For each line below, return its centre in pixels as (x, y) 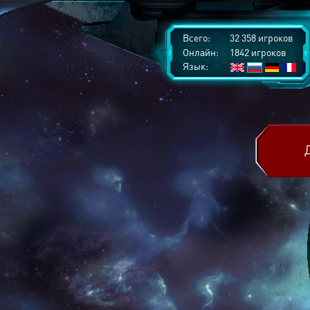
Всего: (197, 37)
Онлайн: (201, 52)
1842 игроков (257, 52)
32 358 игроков (261, 37)
